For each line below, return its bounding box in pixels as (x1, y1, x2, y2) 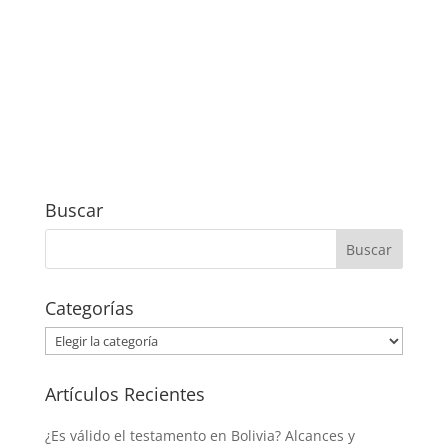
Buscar (44, 198, 103, 223)
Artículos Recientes (44, 382, 205, 407)
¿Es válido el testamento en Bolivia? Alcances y (44, 426, 355, 446)
